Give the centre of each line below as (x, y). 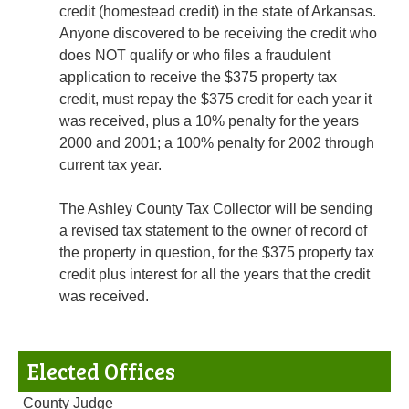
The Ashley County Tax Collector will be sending (216, 209)
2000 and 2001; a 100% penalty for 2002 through (217, 143)
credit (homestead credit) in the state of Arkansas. (218, 12)
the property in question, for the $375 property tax (217, 253)
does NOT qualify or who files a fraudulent (195, 56)
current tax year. (110, 165)
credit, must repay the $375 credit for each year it (215, 100)
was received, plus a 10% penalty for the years (209, 121)
